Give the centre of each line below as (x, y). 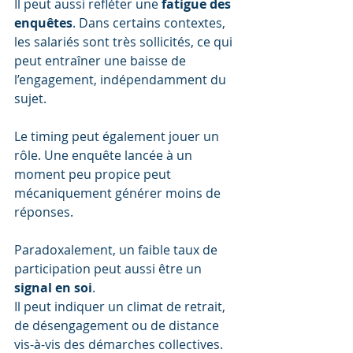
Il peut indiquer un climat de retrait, (121, 307)
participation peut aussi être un (110, 269)
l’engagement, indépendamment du (122, 80)
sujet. (30, 99)
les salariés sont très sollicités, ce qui (125, 42)
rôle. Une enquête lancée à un (105, 156)
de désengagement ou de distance (118, 326)
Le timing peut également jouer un (118, 137)
